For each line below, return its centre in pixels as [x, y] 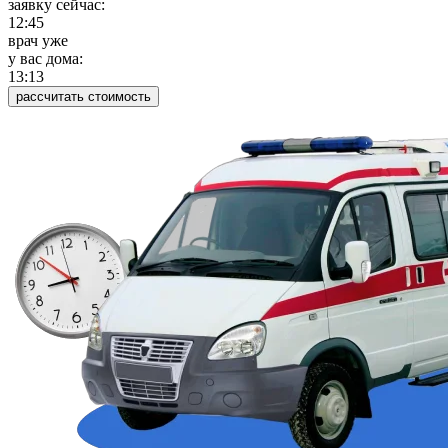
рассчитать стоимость [83, 97]
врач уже [38, 41]
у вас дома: [45, 59]
